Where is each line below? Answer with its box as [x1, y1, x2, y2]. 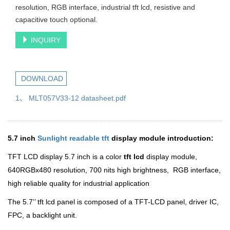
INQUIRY [29, 36, 61, 44]
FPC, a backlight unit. [8, 211, 77, 219]
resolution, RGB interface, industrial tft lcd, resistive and [15, 3, 195, 11]
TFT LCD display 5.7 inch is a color [8, 152, 122, 161]
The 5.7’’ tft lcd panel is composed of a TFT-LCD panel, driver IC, [8, 198, 219, 206]
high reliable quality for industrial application [8, 179, 149, 187]
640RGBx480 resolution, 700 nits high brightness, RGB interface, [8, 166, 221, 174]
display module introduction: [109, 134, 214, 142]
